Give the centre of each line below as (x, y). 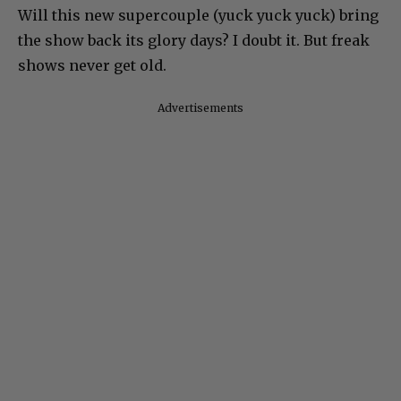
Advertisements (200, 107)
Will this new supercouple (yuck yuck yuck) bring (198, 15)
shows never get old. (92, 65)
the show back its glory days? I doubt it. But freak (194, 40)
